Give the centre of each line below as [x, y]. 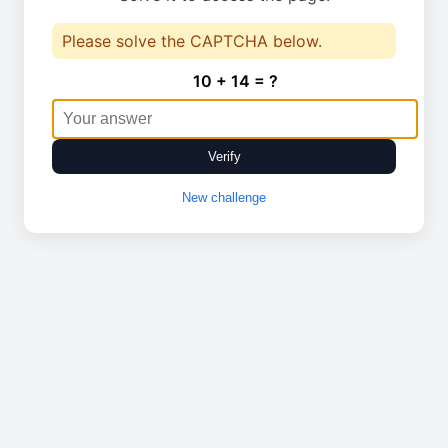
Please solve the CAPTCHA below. [192, 41]
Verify [224, 156]
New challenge [224, 197]
